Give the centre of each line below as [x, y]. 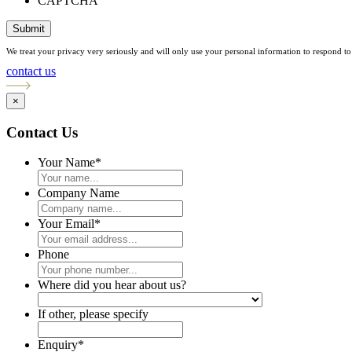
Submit [29, 29]
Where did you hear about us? [112, 285]
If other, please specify [93, 314]
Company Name [79, 193]
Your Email [66, 224]
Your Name [66, 163]
